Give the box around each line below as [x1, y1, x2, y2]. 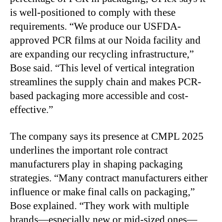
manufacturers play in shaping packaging [10, 158, 183, 170]
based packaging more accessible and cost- [10, 89, 188, 102]
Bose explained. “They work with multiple [10, 199, 189, 212]
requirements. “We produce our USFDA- [10, 20, 181, 32]
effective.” [10, 103, 53, 115]
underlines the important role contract [10, 144, 168, 156]
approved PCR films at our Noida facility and [10, 34, 201, 46]
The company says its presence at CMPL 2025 [10, 130, 204, 142]
